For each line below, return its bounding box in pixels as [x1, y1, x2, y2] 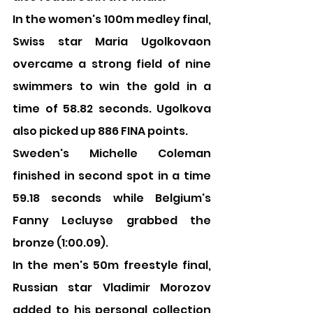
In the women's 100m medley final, [13, 11, 211, 27]
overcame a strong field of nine [13, 56, 211, 72]
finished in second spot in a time [13, 168, 211, 184]
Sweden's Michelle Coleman [13, 145, 211, 161]
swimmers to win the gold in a [13, 78, 211, 94]
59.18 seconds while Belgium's [13, 190, 211, 206]
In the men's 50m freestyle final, [13, 257, 211, 273]
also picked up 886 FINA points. [13, 123, 188, 139]
